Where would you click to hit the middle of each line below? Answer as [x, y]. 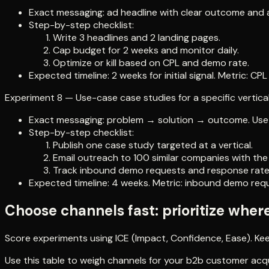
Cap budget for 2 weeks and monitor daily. [146, 50]
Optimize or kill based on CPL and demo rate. [151, 63]
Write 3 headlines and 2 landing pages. [137, 38]
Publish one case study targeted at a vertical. [153, 145]
